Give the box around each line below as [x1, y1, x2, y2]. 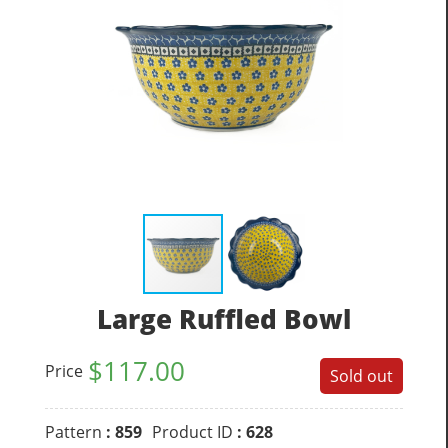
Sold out [330, 364, 393, 387]
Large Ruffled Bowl [97, 300, 351, 337]
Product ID [152, 420, 237, 443]
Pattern [45, 420, 102, 443]
